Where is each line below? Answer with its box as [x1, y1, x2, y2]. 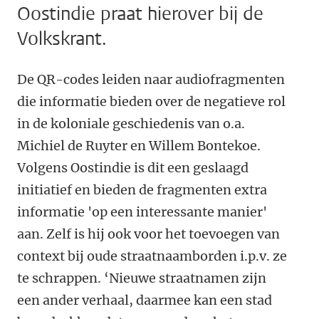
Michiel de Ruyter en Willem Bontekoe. [17, 137, 261, 155]
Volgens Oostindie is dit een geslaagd [17, 159, 249, 177]
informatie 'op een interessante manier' [17, 204, 267, 221]
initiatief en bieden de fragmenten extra [17, 182, 267, 199]
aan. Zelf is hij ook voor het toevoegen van [17, 226, 280, 243]
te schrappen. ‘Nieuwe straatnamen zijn [17, 270, 266, 287]
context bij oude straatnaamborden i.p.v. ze [17, 248, 287, 265]
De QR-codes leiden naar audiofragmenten [17, 71, 285, 88]
